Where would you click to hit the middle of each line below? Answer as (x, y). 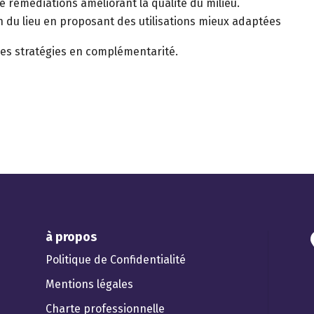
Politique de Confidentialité (115, 259)
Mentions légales (89, 284)
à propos (71, 237)
